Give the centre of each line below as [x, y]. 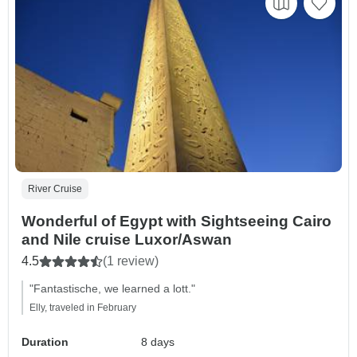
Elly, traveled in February [83, 307]
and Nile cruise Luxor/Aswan [127, 239]
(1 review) [131, 261]
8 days [158, 341]
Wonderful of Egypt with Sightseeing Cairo [177, 221]
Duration [45, 341]
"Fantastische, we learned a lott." [112, 288]
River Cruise [55, 188]
